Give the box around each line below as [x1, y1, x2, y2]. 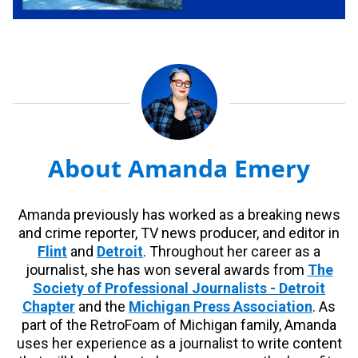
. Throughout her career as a [143, 242, 320, 260]
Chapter [22, 297, 75, 315]
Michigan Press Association [129, 297, 312, 315]
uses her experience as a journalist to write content [16, 334, 342, 352]
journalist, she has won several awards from [25, 261, 308, 278]
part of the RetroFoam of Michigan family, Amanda [22, 316, 336, 333]
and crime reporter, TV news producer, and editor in [18, 224, 340, 241]
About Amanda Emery [48, 151, 310, 185]
